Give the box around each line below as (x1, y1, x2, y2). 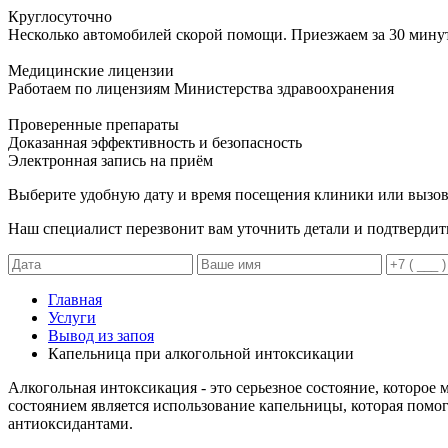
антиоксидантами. (8, 414, 133, 432)
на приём (146, 151, 213, 169)
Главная (48, 290, 102, 308)
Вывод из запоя (48, 326, 154, 344)
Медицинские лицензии (8, 61, 174, 79)
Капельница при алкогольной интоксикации (48, 344, 354, 362)
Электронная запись (8, 151, 146, 169)
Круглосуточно (8, 7, 112, 25)
